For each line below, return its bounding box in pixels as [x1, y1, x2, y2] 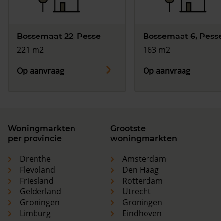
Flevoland [20, 164, 55, 176]
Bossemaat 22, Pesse [17, 32, 101, 41]
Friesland [20, 175, 54, 186]
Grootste [110, 124, 146, 134]
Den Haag [122, 164, 159, 176]
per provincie [8, 134, 62, 144]
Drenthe [20, 153, 51, 165]
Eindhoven [122, 208, 162, 219]
